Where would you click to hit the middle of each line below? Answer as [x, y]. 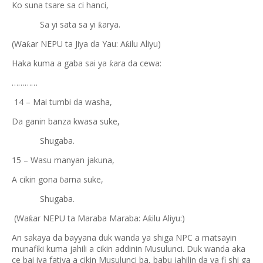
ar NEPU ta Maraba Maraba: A [90, 218]
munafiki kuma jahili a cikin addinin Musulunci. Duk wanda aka [129, 249]
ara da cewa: [137, 63]
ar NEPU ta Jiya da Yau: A [78, 44]
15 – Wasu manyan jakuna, [63, 160]
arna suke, [84, 179]
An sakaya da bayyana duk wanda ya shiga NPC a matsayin [124, 237]
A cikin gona [36, 179]
